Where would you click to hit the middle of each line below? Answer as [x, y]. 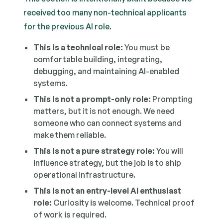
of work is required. [70, 215]
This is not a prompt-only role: [92, 99]
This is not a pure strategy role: [94, 151]
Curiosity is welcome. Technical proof [123, 203]
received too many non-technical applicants [105, 12]
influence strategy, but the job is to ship [108, 163]
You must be [147, 47]
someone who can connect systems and [108, 123]
